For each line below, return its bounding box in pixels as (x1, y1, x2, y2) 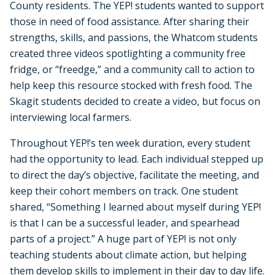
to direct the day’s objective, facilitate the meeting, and (10, 168, 259, 182)
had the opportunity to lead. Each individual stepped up (10, 152, 263, 166)
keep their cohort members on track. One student (10, 184, 238, 198)
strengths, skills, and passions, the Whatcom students (10, 30, 258, 44)
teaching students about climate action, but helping (10, 247, 247, 261)
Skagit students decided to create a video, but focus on (10, 94, 260, 108)
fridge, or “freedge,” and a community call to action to (10, 62, 255, 76)
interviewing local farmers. (10, 110, 134, 124)
